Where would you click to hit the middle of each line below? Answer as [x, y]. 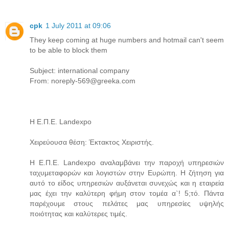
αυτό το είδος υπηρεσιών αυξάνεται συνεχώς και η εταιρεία [127, 183]
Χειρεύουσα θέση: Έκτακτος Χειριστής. [92, 142]
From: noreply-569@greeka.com [83, 81]
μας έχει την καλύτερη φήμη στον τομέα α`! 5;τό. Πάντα [127, 193]
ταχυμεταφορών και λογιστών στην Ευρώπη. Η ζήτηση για [127, 173]
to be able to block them [68, 50]
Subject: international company [79, 71]
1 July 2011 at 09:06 [78, 26]
